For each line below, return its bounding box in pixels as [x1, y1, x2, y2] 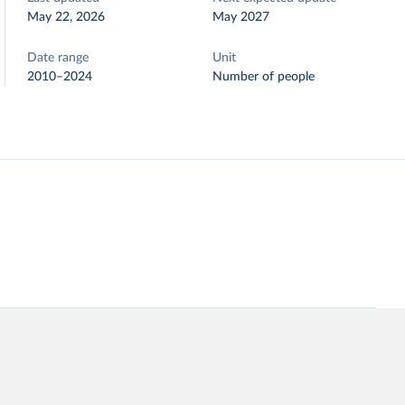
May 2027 [212, 11, 270, 24]
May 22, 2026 [27, 11, 106, 24]
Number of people [212, 71, 316, 83]
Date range [27, 52, 89, 64]
